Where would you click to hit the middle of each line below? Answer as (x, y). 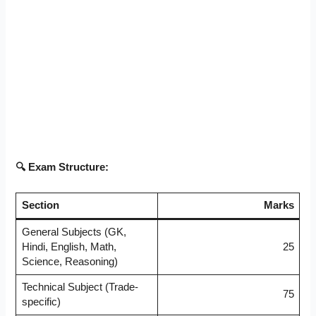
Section (40, 206)
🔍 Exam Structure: (62, 167)
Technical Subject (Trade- (80, 287)
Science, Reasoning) (69, 262)
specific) (41, 302)
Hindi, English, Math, (69, 247)
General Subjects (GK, (74, 232)
